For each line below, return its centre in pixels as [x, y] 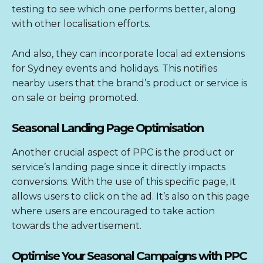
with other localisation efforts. [81, 24]
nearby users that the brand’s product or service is [129, 83]
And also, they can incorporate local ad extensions [128, 54]
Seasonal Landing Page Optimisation [107, 128]
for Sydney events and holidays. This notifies [114, 69]
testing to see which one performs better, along [124, 9]
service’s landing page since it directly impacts [119, 167]
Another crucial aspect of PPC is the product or [123, 153]
